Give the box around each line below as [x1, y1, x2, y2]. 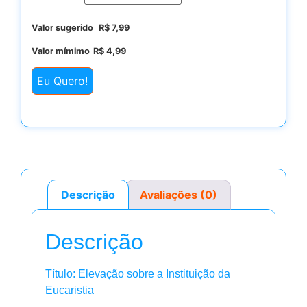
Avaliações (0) [139, 187, 217, 201]
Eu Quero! [37, 73, 88, 88]
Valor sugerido [32, 23, 95, 34]
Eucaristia [45, 284, 94, 296]
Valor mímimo [32, 45, 90, 56]
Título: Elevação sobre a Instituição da [45, 267, 230, 280]
